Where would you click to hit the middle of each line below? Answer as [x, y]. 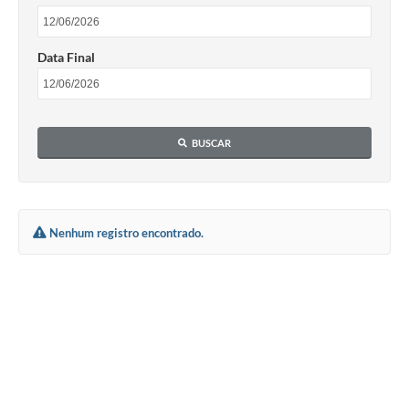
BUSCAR [211, 143]
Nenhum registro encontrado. [126, 232]
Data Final [66, 58]
